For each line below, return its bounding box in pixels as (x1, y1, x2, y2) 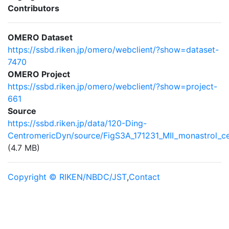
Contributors (8, 3, 59, 13)
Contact (129, 172, 160, 182)
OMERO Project (8, 69, 70, 79)
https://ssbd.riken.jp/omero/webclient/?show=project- (8, 81, 217, 91)
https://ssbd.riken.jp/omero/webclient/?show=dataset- (8, 44, 219, 55)
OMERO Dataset (8, 32, 73, 42)
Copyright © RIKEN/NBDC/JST (8, 172, 127, 182)
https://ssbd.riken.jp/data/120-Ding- (8, 118, 147, 128)
